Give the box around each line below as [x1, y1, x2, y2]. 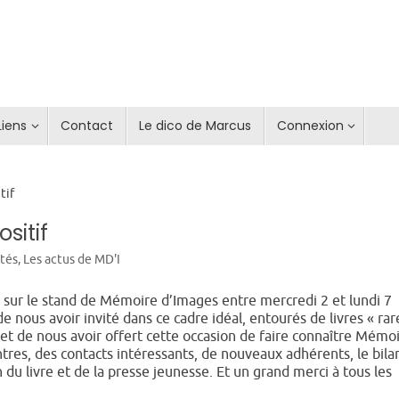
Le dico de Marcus [138, 117, 251, 135]
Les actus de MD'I [22, 251, 120, 268]
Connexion [276, 117, 344, 135]
